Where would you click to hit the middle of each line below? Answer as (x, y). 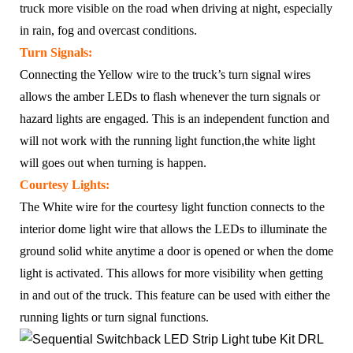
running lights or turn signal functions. (114, 317)
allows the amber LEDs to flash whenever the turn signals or (170, 96)
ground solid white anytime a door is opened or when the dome (176, 251)
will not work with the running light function (130, 140)
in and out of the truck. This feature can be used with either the (175, 295)
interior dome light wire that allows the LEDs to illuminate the (173, 229)
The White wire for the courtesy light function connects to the (172, 206)
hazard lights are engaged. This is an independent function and (175, 118)
